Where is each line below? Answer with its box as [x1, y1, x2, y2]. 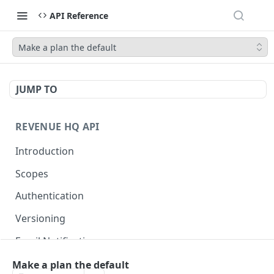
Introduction [15, 144, 74, 158]
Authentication [15, 189, 84, 203]
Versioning [15, 212, 65, 226]
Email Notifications [15, 234, 102, 248]
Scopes [15, 166, 48, 180]
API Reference [50, 9, 108, 21]
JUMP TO [16, 83, 57, 96]
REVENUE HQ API [15, 120, 100, 133]
